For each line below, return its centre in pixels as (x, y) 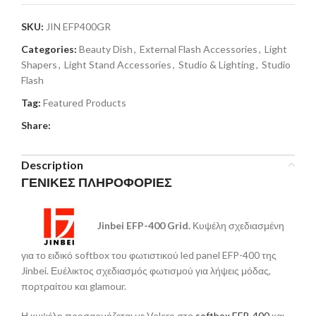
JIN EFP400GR (78, 26)
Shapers (39, 64)
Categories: (49, 49)
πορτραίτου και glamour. (74, 286)
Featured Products (85, 102)
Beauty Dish (106, 49)
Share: (36, 125)
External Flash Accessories (199, 49)
